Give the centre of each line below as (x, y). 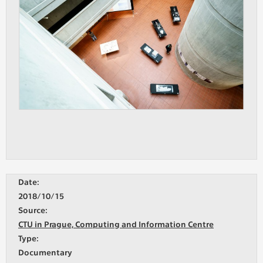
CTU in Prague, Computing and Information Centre (116, 224)
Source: (33, 210)
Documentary (45, 252)
